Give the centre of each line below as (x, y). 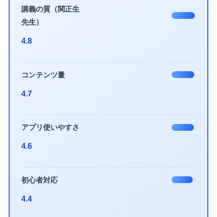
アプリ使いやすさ (51, 127)
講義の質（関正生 (51, 9)
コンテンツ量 (43, 75)
